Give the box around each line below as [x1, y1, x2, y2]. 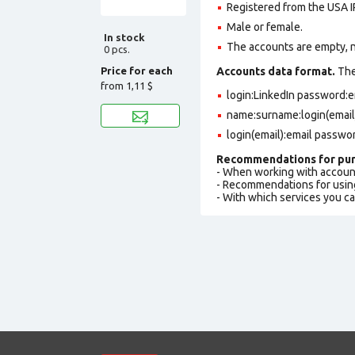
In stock [104, 31, 145, 43]
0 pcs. [104, 43, 130, 55]
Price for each [101, 64, 173, 76]
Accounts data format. [216, 64, 335, 78]
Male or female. [227, 20, 303, 33]
